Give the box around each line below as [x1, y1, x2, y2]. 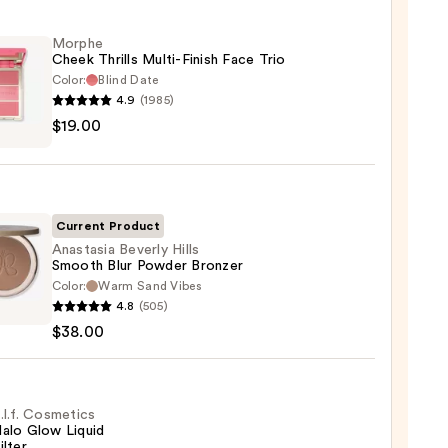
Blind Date [98, 74, 159, 87]
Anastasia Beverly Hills [51, 243, 200, 258]
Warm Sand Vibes [98, 280, 202, 293]
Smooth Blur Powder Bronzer [51, 259, 244, 274]
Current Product [55, 220, 161, 233]
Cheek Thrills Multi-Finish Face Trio [51, 53, 286, 68]
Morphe [51, 37, 104, 52]
